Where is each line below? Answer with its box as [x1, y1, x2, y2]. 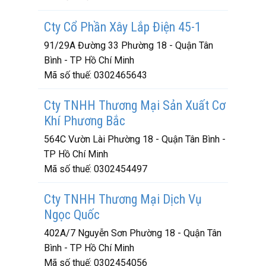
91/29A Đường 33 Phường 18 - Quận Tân [44, 40, 213, 51]
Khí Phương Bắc [44, 113, 125, 128]
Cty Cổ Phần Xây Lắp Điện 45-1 [44, 20, 201, 34]
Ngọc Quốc [44, 207, 100, 222]
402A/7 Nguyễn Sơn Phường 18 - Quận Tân [44, 227, 221, 239]
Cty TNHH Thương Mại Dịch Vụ [44, 192, 202, 207]
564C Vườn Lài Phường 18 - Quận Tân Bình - [44, 134, 226, 145]
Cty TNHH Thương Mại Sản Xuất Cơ [44, 98, 226, 113]
